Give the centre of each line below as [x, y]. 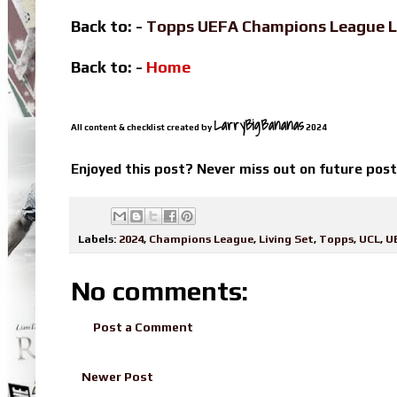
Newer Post [117, 376]
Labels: [98, 238]
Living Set [286, 238]
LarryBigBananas [259, 125]
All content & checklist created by [142, 128]
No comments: [160, 291]
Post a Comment [143, 327]
